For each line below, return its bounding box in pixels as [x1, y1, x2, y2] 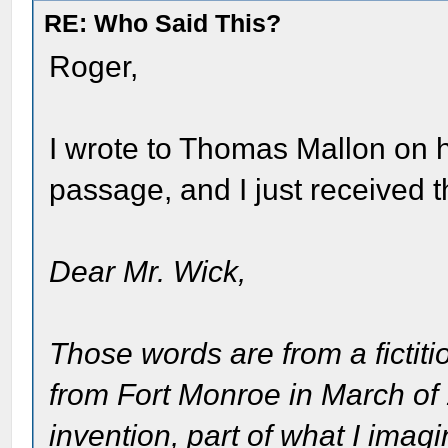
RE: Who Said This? [44, 9, 282, 37]
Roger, [49, 50, 139, 83]
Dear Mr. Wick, [49, 255, 247, 288]
